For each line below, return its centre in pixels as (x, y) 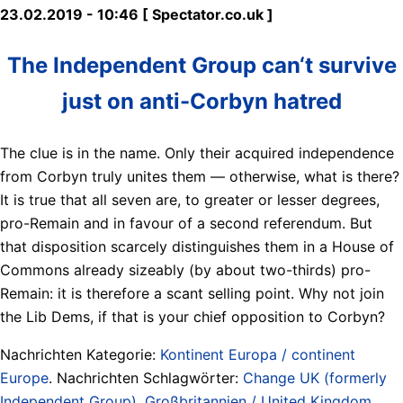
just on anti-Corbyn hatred (201, 101)
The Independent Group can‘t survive (201, 65)
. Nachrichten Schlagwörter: (146, 377)
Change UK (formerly (315, 377)
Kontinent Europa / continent (258, 354)
